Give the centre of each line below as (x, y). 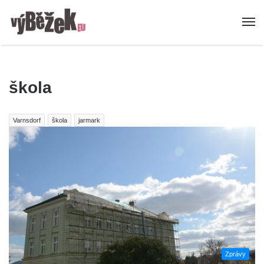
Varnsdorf (27, 121)
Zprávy (235, 254)
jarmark (89, 121)
